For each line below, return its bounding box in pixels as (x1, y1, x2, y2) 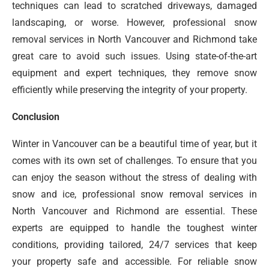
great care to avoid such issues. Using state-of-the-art (12, 50, 257, 62)
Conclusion (12, 111, 59, 123)
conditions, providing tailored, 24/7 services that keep (12, 239, 257, 251)
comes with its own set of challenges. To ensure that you (12, 155, 257, 167)
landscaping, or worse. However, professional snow (12, 17, 257, 29)
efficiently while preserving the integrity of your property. (12, 84, 247, 96)
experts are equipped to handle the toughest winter (12, 222, 257, 234)
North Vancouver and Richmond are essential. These (12, 205, 257, 217)
